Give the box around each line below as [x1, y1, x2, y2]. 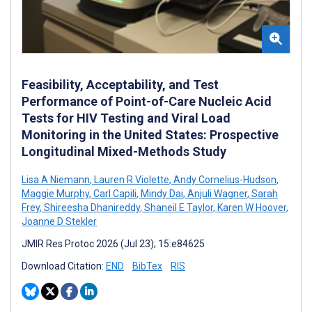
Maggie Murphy [22, 187, 89, 199]
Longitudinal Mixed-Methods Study [22, 143, 226, 159]
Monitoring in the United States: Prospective [22, 127, 279, 142]
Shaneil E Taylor [142, 201, 213, 213]
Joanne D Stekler [22, 215, 97, 227]
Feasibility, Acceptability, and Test [22, 77, 219, 92]
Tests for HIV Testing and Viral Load [22, 110, 231, 125]
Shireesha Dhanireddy [42, 201, 140, 213]
